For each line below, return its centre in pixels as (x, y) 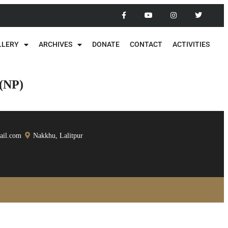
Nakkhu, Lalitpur (58, 135)
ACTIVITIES (191, 45)
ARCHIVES (55, 45)
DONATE (106, 45)
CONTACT (146, 45)
